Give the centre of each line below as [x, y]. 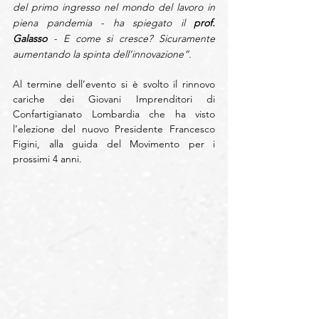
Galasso [30, 38]
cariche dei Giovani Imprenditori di [114, 99]
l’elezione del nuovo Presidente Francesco [114, 129]
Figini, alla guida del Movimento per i [114, 144]
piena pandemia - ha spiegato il [103, 23]
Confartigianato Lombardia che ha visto [114, 114]
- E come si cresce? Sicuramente [131, 38]
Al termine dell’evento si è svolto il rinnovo [114, 84]
